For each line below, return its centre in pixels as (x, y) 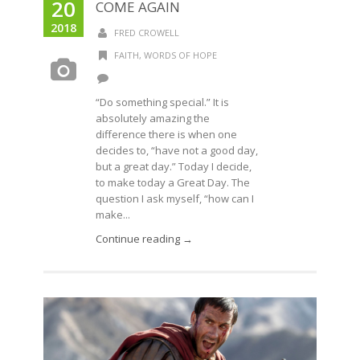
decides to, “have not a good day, (177, 150)
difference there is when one (166, 134)
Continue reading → (144, 239)
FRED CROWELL (146, 33)
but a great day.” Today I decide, (174, 166)
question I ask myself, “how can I (175, 198)
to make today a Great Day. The (173, 182)
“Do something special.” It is (162, 102)
